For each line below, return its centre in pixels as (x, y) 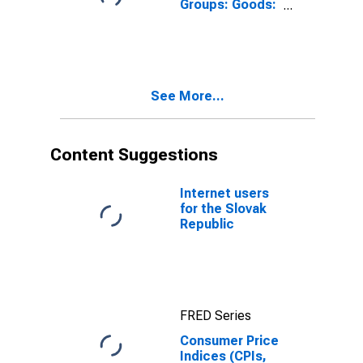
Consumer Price (229, 341)
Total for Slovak (229, 20)
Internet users (224, 193)
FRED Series (216, 316)
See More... (188, 96)
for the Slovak (223, 209)
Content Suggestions (134, 155)
